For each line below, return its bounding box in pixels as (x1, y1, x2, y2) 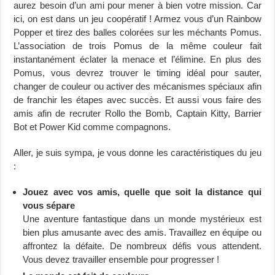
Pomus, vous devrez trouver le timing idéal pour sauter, (14, 67, 261, 78)
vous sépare (23, 199, 76, 211)
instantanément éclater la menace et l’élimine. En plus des (14, 53, 261, 64)
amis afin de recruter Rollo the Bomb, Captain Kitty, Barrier (14, 107, 261, 118)
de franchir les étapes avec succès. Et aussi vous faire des (14, 94, 261, 105)
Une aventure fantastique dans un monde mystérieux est (23, 213, 261, 224)
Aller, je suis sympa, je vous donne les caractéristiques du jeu (14, 147, 261, 158)
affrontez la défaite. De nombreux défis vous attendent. (23, 240, 261, 251)
